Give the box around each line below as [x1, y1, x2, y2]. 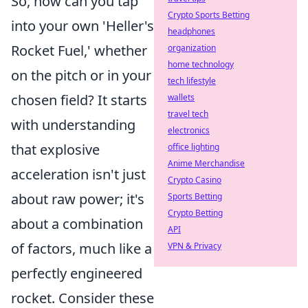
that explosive [11, 140, 100, 159]
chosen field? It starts [11, 91, 147, 109]
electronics [168, 124, 210, 136]
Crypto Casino [168, 174, 221, 186]
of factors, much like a [11, 239, 152, 258]
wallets [168, 91, 195, 103]
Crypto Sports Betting [168, 9, 250, 21]
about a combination [11, 214, 143, 233]
